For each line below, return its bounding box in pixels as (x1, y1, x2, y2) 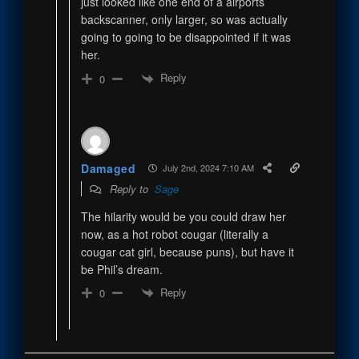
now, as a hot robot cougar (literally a (80, 225, 268, 242)
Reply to (106, 180, 155, 196)
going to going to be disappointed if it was (80, 29, 291, 46)
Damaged (80, 159, 136, 176)
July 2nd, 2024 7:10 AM (159, 161, 254, 175)
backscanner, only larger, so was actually (80, 11, 288, 28)
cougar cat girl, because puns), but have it (80, 243, 294, 260)
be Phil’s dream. (80, 260, 163, 277)
